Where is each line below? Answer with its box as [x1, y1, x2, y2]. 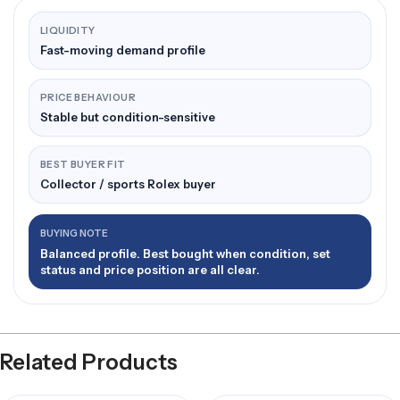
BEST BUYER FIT [40, 159, 126, 171]
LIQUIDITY [40, 25, 96, 37]
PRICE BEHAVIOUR [40, 92, 136, 104]
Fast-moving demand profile [40, 43, 205, 57]
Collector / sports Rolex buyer [40, 177, 216, 191]
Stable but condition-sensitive [40, 110, 215, 124]
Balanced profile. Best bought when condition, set [40, 246, 330, 261]
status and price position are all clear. [40, 262, 260, 277]
